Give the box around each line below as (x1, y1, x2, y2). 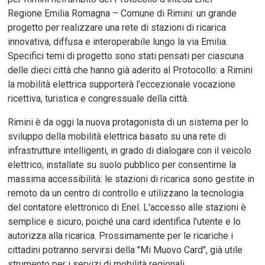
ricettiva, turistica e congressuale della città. (8, 93, 189, 105)
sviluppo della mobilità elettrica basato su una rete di (8, 131, 227, 143)
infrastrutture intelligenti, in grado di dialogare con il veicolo (8, 145, 252, 157)
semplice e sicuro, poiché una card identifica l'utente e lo (8, 216, 241, 228)
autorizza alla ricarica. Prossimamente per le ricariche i (8, 230, 234, 242)
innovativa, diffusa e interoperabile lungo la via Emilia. (8, 36, 228, 48)
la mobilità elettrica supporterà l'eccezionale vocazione (8, 79, 236, 91)
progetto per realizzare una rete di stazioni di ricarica (8, 22, 227, 34)
